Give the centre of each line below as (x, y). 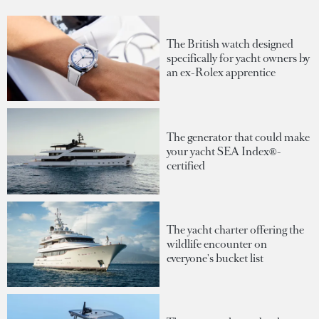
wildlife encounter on (217, 244)
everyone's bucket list (215, 258)
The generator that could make (238, 137)
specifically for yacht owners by (238, 58)
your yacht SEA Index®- (224, 151)
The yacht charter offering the (235, 229)
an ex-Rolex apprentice (221, 73)
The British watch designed (230, 44)
